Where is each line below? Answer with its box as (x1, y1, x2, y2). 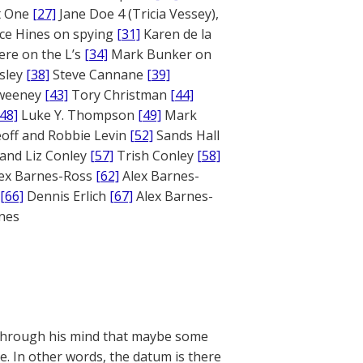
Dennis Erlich (23, 187, 109, 205)
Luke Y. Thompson (18, 106, 138, 124)
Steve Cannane (49, 66, 147, 83)
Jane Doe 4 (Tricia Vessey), (56, 5, 219, 23)
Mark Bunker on (108, 45, 211, 63)
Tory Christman (68, 86, 170, 104)
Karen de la (140, 25, 211, 43)
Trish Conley (113, 147, 197, 164)
